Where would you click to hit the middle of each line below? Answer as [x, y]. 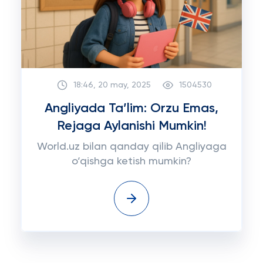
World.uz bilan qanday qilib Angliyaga [131, 147]
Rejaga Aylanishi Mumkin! [131, 126]
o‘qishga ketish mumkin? [131, 161]
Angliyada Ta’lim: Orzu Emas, [131, 109]
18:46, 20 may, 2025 [112, 85]
